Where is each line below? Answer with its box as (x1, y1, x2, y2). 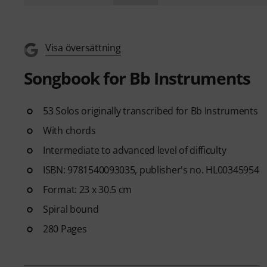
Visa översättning (45, 41, 121, 54)
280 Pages (43, 222, 87, 235)
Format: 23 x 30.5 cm (43, 182, 132, 196)
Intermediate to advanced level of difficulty (43, 143, 226, 157)
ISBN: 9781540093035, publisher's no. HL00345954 (43, 163, 259, 176)
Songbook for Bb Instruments (24, 66, 250, 89)
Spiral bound (43, 202, 99, 216)
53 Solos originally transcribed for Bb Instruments (43, 104, 258, 117)
